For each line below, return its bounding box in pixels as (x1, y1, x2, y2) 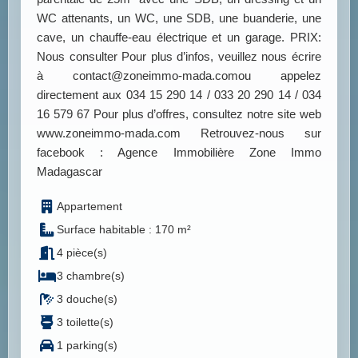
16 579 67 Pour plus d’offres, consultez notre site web (37, 107, 321, 121)
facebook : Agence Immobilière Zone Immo (37, 145, 321, 160)
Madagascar (37, 165, 102, 179)
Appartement (57, 200, 122, 213)
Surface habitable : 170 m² (57, 223, 191, 237)
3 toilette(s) (57, 316, 113, 329)
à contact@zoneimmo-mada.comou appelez (37, 69, 321, 83)
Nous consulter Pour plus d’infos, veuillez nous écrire (37, 50, 321, 64)
